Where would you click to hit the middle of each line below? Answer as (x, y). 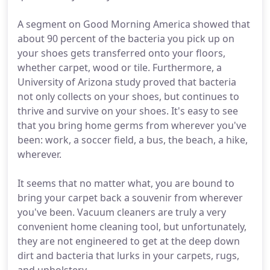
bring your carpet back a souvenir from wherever (130, 198)
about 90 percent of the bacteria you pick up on (126, 39)
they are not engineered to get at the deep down (129, 241)
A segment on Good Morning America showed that (134, 24)
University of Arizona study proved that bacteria (127, 82)
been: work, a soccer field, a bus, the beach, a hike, (133, 140)
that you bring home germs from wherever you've (132, 125)
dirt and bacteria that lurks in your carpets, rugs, (128, 256)
